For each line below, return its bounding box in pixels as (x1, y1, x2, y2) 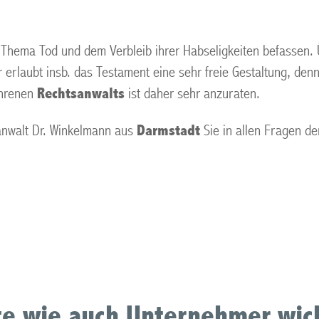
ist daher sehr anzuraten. (125, 85, 260, 103)
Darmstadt (137, 122, 200, 140)
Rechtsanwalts (37, 85, 125, 103)
